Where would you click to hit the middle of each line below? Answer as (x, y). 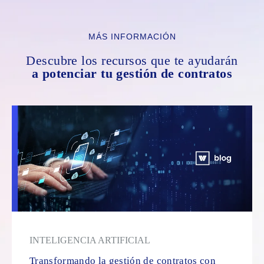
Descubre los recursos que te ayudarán (132, 60)
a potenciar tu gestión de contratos (132, 73)
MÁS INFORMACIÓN (132, 36)
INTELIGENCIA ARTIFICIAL (90, 240)
